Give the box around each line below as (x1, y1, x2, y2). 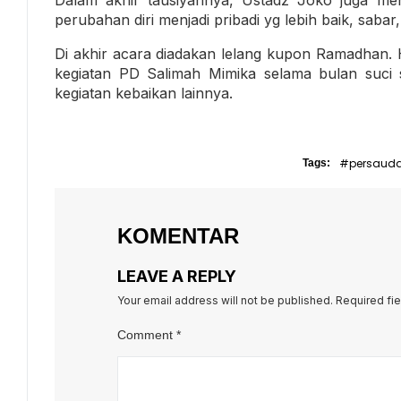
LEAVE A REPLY (117, 266, 236, 286)
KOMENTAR (117, 223, 239, 248)
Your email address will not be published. (117, 293, 333, 307)
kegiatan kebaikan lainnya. (55, 83, 233, 102)
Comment (117, 327, 176, 342)
